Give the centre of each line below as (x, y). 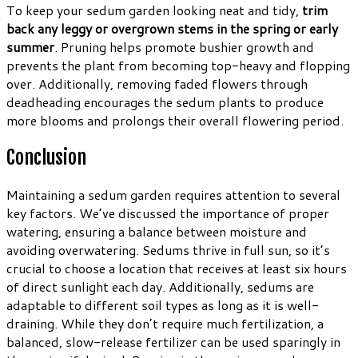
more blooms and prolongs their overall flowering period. (175, 121)
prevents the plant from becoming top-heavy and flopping (178, 66)
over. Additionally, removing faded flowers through (157, 84)
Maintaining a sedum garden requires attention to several (173, 195)
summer (30, 47)
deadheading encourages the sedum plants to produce (165, 102)
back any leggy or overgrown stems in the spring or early (172, 29)
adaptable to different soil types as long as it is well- (163, 305)
